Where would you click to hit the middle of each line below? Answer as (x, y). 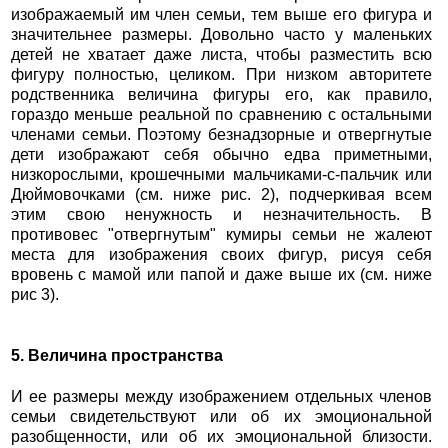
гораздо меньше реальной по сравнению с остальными (221, 115)
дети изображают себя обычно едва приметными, (221, 155)
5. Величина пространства (116, 356)
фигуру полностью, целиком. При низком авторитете (221, 75)
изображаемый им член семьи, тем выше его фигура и (221, 15)
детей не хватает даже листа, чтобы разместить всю (221, 55)
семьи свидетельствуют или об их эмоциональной (221, 417)
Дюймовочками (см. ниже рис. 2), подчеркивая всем (221, 195)
